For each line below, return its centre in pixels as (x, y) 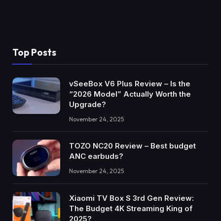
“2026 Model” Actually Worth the (130, 94)
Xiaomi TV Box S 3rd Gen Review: (131, 198)
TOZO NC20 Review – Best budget (132, 146)
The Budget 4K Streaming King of (131, 209)
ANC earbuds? (96, 156)
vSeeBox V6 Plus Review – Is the (130, 83)
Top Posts (34, 52)
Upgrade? (88, 104)
